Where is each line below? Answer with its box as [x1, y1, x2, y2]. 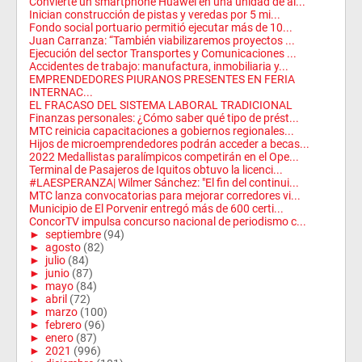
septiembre [45, 228, 101, 241]
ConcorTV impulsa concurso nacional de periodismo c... [29, 215, 306, 228]
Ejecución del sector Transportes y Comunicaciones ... [29, 47, 297, 60]
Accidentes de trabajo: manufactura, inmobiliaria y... [29, 60, 288, 73]
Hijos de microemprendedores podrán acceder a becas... [29, 137, 309, 150]
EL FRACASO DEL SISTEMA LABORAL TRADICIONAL [29, 99, 293, 112]
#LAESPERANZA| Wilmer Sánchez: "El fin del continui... [29, 176, 299, 189]
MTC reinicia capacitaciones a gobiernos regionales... [29, 124, 294, 137]
